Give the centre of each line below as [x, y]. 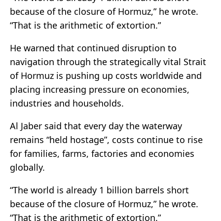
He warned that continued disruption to [93, 48]
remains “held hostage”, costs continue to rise [106, 140]
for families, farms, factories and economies [102, 154]
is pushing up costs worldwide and [128, 76]
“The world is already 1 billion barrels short [99, 190]
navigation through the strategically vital [97, 62]
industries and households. [67, 103]
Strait [195, 62]
